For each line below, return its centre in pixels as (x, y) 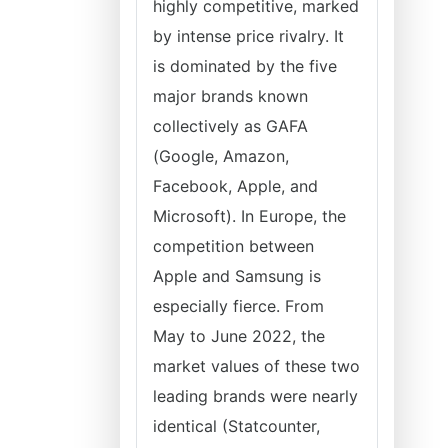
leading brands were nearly (255, 396)
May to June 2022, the (239, 336)
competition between (233, 246)
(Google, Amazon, (221, 156)
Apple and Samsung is (237, 276)
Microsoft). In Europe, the (249, 216)
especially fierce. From (238, 306)
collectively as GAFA (230, 126)
